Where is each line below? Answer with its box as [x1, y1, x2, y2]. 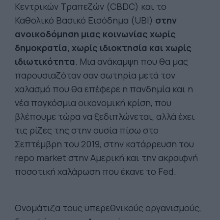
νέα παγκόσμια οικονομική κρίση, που [15, 97, 171, 109]
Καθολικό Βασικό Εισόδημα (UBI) [15, 14, 155, 26]
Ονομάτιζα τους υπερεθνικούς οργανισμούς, [15, 202, 201, 214]
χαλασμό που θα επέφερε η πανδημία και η [15, 83, 193, 95]
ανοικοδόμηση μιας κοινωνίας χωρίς [15, 28, 176, 40]
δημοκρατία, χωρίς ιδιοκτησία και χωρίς [15, 42, 192, 54]
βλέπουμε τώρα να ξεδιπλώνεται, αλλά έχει [15, 110, 195, 122]
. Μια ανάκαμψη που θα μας [75, 55, 188, 67]
